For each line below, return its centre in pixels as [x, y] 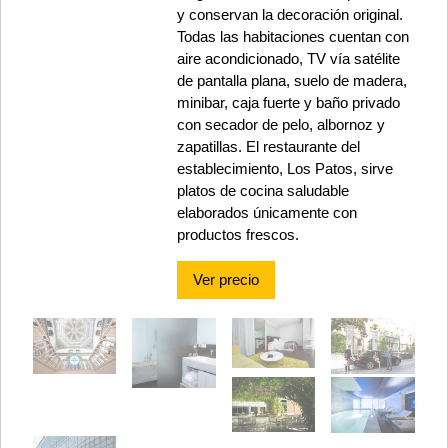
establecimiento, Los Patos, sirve [284, 169]
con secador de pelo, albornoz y [280, 125]
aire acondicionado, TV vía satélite [288, 59]
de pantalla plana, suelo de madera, [291, 81]
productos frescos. [237, 235]
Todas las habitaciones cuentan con [292, 37]
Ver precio [225, 280]
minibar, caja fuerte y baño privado [288, 103]
